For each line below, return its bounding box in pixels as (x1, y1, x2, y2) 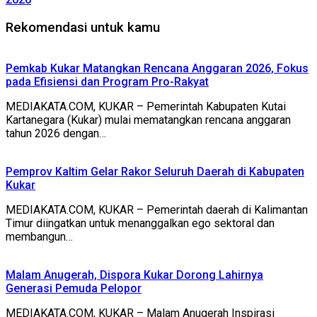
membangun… (6, 230, 73, 244)
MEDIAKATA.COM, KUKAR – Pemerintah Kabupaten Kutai (6, 100, 286, 114)
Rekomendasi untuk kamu (6, 19, 160, 35)
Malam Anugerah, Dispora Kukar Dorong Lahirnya (6, 268, 263, 282)
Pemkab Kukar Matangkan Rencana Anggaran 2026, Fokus (6, 62, 309, 76)
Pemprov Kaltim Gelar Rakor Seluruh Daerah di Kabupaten (6, 165, 304, 179)
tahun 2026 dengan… (6, 127, 106, 141)
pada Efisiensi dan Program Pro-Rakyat (6, 75, 209, 89)
